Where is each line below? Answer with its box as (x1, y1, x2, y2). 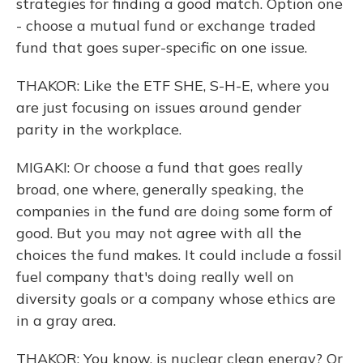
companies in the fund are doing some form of (16, 202, 332, 220)
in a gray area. (16, 311, 116, 330)
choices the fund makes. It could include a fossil (16, 246, 342, 264)
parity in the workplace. (16, 120, 181, 139)
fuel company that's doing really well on (16, 267, 294, 286)
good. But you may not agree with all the (16, 224, 301, 242)
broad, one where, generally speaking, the (16, 180, 304, 199)
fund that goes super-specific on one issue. (16, 38, 307, 57)
